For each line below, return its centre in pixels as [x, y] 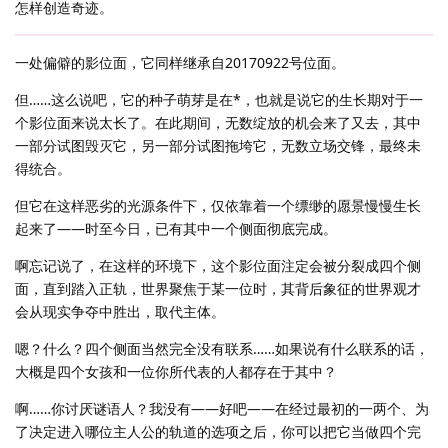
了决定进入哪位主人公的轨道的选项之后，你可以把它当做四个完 [218, 432]
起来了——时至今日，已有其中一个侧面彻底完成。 [176, 229]
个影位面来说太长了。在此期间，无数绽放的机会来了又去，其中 [218, 123]
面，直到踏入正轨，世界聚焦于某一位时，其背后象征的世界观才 [218, 289]
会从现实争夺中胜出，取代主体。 [120, 312]
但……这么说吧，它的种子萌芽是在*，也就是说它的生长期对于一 [219, 100]
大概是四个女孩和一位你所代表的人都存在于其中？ [176, 372]
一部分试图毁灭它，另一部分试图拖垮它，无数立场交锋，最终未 [218, 146]
